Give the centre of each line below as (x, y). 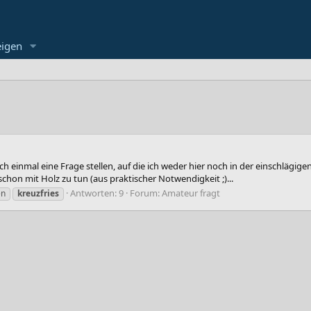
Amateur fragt (191, 193)
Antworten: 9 (97, 193)
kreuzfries (38, 193)
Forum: (146, 193)
